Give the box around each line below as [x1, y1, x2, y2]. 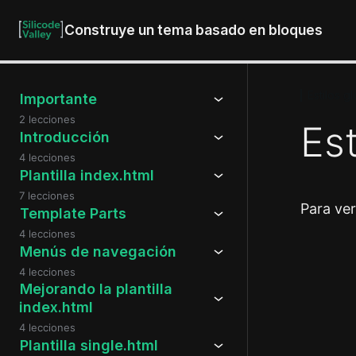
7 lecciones [19, 189, 75, 202]
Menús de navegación [19, 242, 176, 260]
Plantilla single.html [19, 336, 158, 354]
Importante [19, 90, 97, 107]
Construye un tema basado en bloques [64, 21, 323, 38]
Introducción [19, 128, 110, 145]
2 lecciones [19, 113, 75, 126]
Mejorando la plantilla [19, 281, 172, 297]
